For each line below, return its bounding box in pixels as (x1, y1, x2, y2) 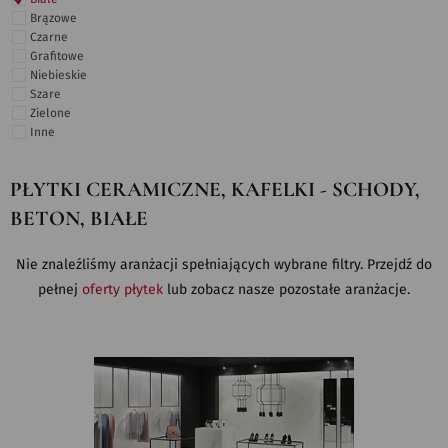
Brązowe (30, 12, 77, 24)
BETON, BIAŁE (10, 208, 148, 229)
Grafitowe (30, 50, 84, 62)
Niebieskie (30, 69, 87, 81)
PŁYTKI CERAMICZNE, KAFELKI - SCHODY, (10, 179, 420, 200)
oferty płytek (82, 283, 163, 297)
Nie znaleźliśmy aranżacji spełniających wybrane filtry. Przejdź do (16, 258, 432, 272)
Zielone (30, 107, 71, 119)
